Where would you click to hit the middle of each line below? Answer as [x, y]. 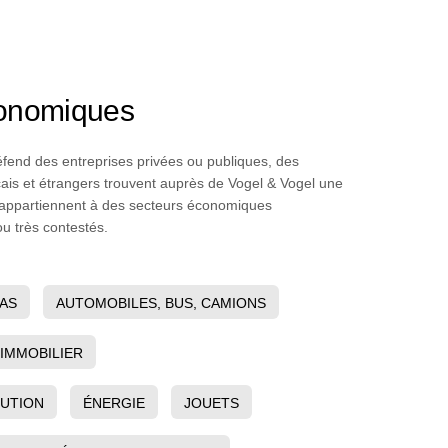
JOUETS [212, 402]
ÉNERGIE [114, 402]
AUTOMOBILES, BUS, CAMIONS [161, 302]
